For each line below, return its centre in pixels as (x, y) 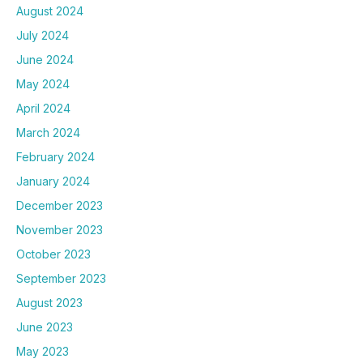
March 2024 (48, 132)
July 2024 (43, 35)
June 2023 (45, 327)
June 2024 (45, 59)
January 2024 (53, 181)
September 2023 (61, 278)
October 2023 (53, 254)
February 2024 (56, 156)
